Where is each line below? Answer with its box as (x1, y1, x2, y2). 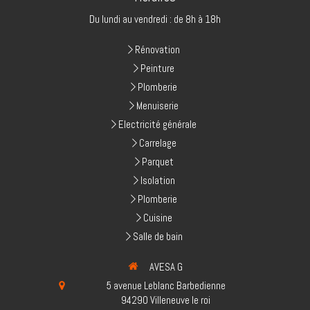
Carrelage (138, 136, 176, 149)
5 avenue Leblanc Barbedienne (106, 279, 226, 293)
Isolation (140, 173, 175, 187)
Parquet (141, 154, 174, 168)
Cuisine (143, 210, 172, 224)
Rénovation (135, 42, 180, 56)
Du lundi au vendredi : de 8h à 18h (89, 12, 221, 26)
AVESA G (149, 259, 183, 273)
